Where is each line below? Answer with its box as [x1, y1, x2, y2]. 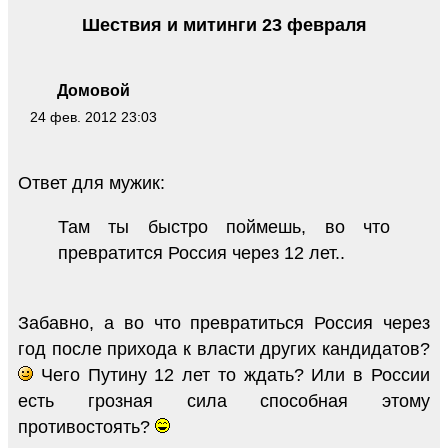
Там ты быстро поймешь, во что [58, 217, 390, 238]
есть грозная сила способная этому [18, 391, 430, 412]
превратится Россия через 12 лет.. [58, 243, 345, 264]
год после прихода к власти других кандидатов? [18, 339, 430, 360]
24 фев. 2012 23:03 [29, 108, 157, 125]
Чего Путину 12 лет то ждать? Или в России [33, 365, 430, 386]
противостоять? [18, 417, 155, 438]
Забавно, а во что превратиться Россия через [18, 313, 430, 334]
